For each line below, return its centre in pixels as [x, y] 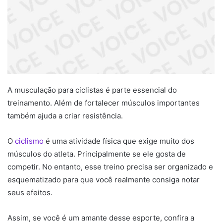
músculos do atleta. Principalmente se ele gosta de [97, 154]
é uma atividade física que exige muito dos [119, 141]
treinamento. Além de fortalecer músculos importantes [104, 103]
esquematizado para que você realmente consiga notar [104, 180]
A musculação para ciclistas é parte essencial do [92, 90]
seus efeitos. [30, 193]
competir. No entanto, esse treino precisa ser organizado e [110, 167]
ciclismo [28, 141]
